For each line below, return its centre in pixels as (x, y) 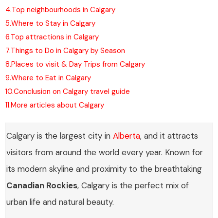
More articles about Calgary (58, 105)
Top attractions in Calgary (55, 37)
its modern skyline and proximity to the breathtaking (104, 169)
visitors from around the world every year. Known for (105, 152)
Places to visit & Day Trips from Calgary (78, 64)
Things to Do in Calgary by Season (68, 51)
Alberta (127, 136)
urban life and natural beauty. (60, 202)
